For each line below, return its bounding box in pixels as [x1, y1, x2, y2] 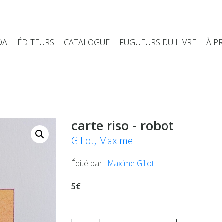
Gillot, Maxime [71, 133, 133, 147]
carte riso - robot [71, 116, 174, 134]
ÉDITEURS [17, 36, 54, 48]
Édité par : [71, 157, 108, 168]
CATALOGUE [63, 36, 110, 48]
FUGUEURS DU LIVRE [119, 36, 196, 48]
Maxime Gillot [108, 157, 154, 168]
